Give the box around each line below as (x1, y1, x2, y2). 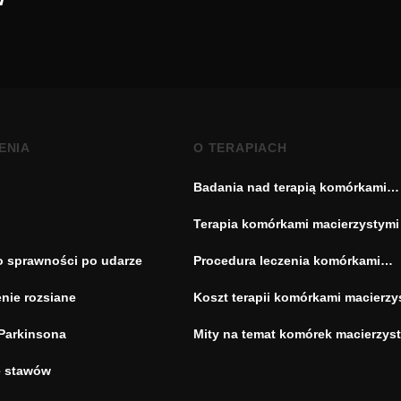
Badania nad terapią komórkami (193, 180, 387, 194)
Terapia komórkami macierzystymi (193, 217, 399, 231)
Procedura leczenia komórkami (193, 253, 380, 268)
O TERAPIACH (193, 141, 287, 155)
